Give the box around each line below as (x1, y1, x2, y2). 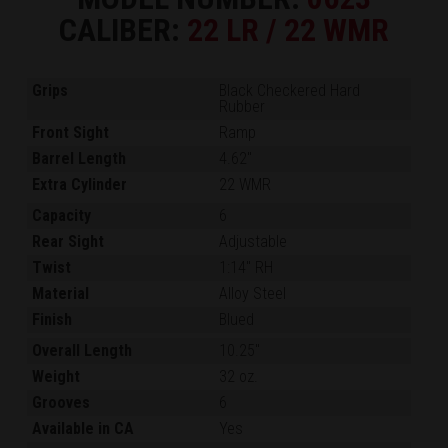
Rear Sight (32, 232, 105, 252)
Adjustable (219, 232, 288, 252)
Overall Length (32, 341, 133, 361)
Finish (32, 310, 73, 330)
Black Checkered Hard (219, 81, 361, 101)
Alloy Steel (219, 284, 287, 304)
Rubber (219, 97, 266, 117)
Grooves (32, 393, 91, 413)
